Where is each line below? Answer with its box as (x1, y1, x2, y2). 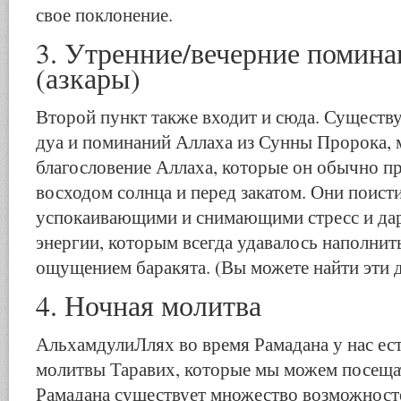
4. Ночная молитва (36, 286, 261, 324)
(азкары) (36, 58, 141, 97)
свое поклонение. (36, 2, 173, 27)
